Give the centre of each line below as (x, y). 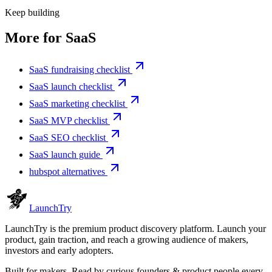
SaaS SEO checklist (67, 138)
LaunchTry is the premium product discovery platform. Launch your (135, 229)
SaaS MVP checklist (68, 121)
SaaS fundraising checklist (80, 70)
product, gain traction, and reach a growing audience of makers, (127, 240)
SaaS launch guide (65, 155)
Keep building (32, 12)
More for (35, 38)
